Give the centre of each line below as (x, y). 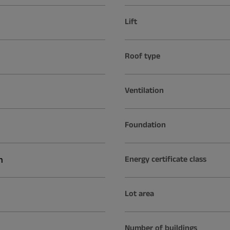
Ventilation (144, 90)
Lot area (139, 194)
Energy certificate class (165, 159)
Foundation (145, 125)
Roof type (142, 56)
